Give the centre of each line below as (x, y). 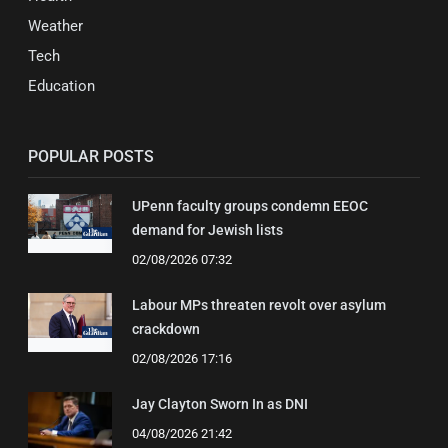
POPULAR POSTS (91, 157)
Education (61, 86)
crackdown (166, 329)
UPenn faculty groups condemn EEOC (250, 206)
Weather (55, 26)
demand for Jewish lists (207, 230)
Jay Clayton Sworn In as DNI (220, 404)
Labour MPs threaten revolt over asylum (259, 305)
